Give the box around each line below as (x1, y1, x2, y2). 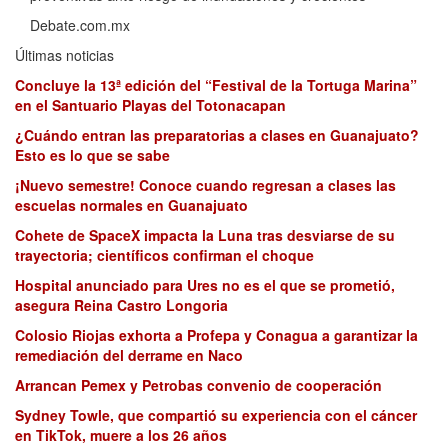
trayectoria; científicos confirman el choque (15, 245, 314, 265)
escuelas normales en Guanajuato (15, 195, 248, 215)
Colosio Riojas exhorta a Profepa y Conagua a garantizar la (15, 325, 418, 345)
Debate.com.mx (30, 15, 130, 35)
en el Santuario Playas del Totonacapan (15, 95, 286, 115)
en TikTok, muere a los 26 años (15, 425, 227, 445)
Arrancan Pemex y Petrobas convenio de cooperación (15, 375, 382, 395)
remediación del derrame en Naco (15, 345, 243, 365)
